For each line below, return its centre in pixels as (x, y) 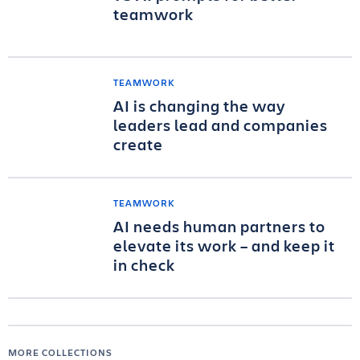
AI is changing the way (199, 105)
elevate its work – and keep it (224, 245)
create (138, 144)
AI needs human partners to (219, 226)
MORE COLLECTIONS (60, 352)
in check (144, 264)
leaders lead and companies (221, 125)
